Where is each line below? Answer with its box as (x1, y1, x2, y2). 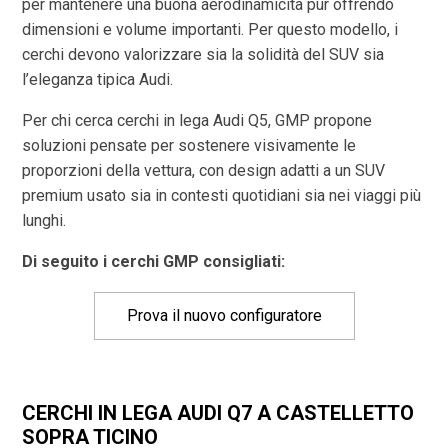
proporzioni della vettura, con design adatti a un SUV (22, 160, 386, 180)
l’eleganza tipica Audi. (22, 69, 174, 89)
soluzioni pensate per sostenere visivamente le (22, 135, 357, 155)
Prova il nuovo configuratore (126, 305, 322, 325)
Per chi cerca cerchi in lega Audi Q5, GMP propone (22, 110, 373, 130)
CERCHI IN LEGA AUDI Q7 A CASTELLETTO (22, 400, 415, 425)
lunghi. (22, 210, 67, 230)
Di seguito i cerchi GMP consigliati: (22, 251, 286, 271)
